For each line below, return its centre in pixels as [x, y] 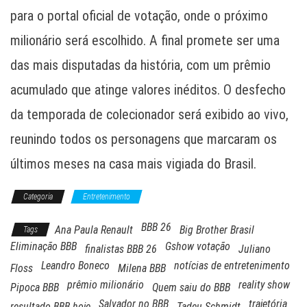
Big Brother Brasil [217, 230]
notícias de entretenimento [232, 266]
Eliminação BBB [44, 247]
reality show [264, 285]
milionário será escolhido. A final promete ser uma [145, 41]
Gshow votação [198, 247]
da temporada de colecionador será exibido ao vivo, [149, 115]
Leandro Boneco [75, 266]
